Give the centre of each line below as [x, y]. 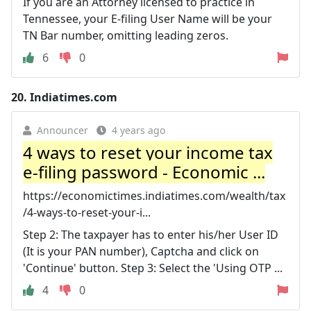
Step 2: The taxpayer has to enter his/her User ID [151, 234]
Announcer [62, 130]
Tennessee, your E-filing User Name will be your [148, 18]
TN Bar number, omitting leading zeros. [126, 35]
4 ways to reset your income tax [148, 152]
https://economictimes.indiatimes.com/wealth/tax [154, 195]
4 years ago [138, 130]
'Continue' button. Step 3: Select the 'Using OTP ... [153, 268]
